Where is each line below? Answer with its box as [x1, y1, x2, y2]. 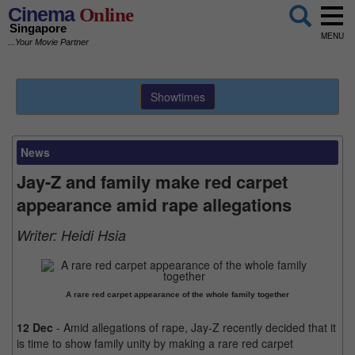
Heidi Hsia [61, 225, 126, 245]
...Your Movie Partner [8, 37, 89, 48]
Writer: [17, 225, 61, 245]
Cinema [8, 3, 74, 25]
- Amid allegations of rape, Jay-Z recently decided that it [53, 319, 336, 335]
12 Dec [17, 319, 53, 335]
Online [74, 4, 134, 25]
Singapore [10, 21, 67, 36]
